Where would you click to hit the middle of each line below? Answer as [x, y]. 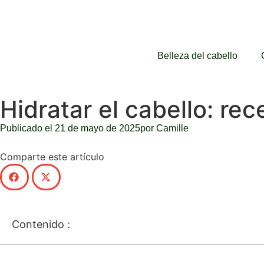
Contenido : [41, 224]
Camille [171, 128]
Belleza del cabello [197, 56]
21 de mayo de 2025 [98, 128]
